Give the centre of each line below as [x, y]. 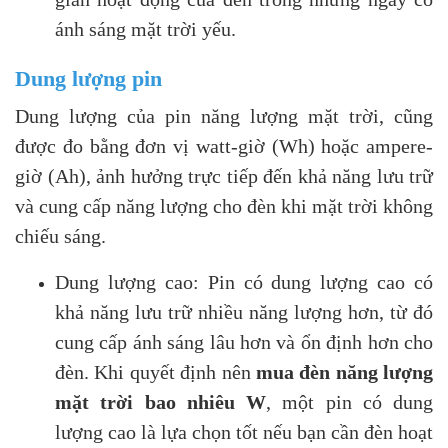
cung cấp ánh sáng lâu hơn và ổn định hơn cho [244, 341]
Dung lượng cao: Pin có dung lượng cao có [244, 281]
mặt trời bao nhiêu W [160, 401]
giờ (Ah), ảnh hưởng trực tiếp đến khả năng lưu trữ [224, 175]
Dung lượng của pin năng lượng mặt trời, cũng [224, 115]
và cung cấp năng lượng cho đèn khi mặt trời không [224, 205]
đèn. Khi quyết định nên [155, 371]
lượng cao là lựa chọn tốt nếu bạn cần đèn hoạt [244, 431]
